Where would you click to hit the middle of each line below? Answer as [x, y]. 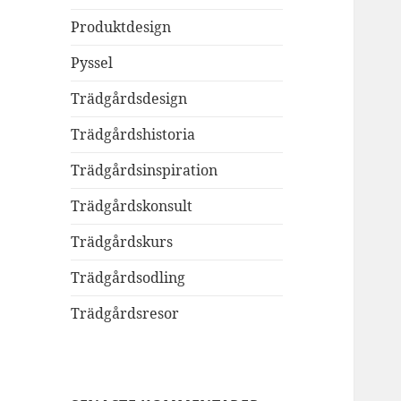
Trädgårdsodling [128, 278]
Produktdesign [121, 27]
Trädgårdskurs [122, 242]
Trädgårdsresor [125, 314]
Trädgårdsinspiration [145, 171]
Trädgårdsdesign [129, 99]
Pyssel [92, 63]
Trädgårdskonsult [132, 206]
